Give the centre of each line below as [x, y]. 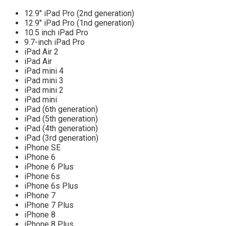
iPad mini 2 [44, 90]
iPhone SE [42, 147]
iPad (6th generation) [61, 109]
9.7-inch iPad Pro [54, 42]
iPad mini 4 [44, 71]
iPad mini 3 [44, 80]
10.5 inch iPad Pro [56, 32]
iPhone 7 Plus [49, 205]
